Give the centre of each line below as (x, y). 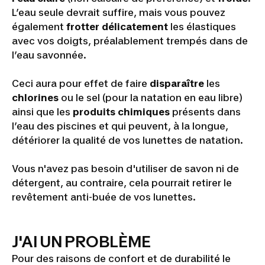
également (39, 27)
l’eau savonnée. (49, 55)
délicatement (135, 27)
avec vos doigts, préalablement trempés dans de (130, 41)
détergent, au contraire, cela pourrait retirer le (122, 183)
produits (94, 112)
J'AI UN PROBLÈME (81, 242)
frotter (83, 27)
